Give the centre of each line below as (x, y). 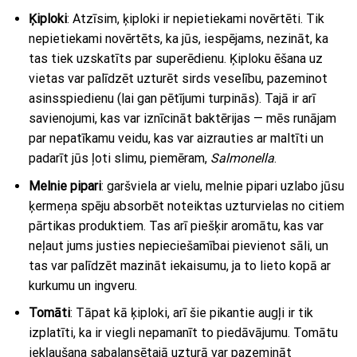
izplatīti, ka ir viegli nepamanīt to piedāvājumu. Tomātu (183, 333)
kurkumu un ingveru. (82, 285)
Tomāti (49, 313)
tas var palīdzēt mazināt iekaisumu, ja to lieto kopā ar (179, 265)
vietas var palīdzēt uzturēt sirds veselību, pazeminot (178, 78)
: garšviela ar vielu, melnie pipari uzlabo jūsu (222, 186)
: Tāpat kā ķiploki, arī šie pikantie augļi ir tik (191, 313)
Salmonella (242, 158)
